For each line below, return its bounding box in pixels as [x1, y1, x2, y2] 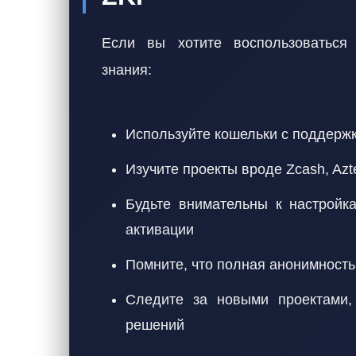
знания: [102, 62, 152, 78]
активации [126, 222, 194, 238]
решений [126, 317, 184, 333]
